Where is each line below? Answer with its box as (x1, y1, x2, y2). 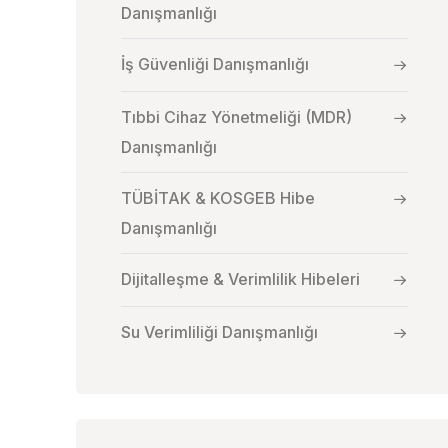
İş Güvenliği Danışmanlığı (121, 53, 309, 74)
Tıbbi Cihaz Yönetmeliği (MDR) (121, 106, 352, 127)
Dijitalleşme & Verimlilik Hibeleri (121, 268, 360, 289)
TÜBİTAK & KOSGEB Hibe (121, 187, 315, 208)
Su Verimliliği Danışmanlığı (121, 321, 318, 342)
